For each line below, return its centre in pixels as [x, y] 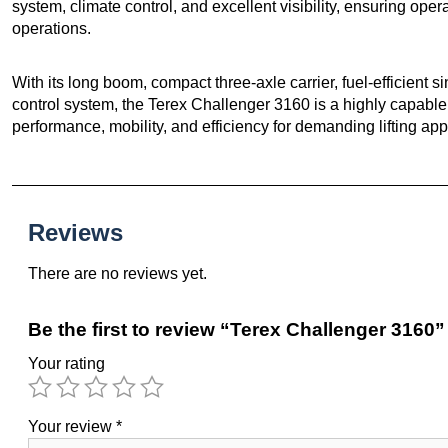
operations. [51, 28]
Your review [72, 426]
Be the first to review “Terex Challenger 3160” [236, 329]
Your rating [66, 363]
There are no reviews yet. [117, 273]
